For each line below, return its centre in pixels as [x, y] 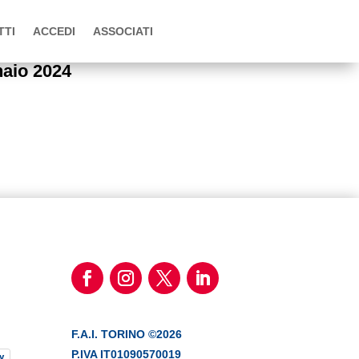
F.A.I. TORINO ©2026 [127, 334]
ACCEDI [54, 31]
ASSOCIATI [123, 31]
